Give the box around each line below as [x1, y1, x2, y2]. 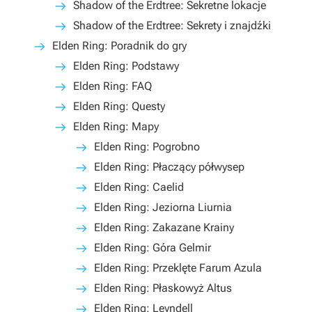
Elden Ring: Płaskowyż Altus [94, 281, 232, 295]
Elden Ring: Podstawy [73, 59, 179, 72]
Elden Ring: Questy [73, 100, 165, 113]
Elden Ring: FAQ [73, 79, 152, 93]
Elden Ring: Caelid [94, 180, 184, 194]
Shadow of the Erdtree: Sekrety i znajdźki [73, 19, 271, 32]
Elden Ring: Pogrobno [94, 140, 200, 153]
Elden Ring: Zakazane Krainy [94, 221, 234, 234]
